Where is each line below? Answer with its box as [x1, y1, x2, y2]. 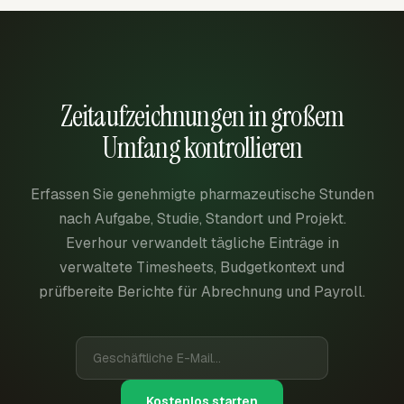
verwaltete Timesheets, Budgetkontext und [60, 257, 344, 277]
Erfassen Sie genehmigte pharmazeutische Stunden [30, 184, 374, 204]
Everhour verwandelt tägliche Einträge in [65, 233, 339, 252]
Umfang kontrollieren [101, 128, 303, 167]
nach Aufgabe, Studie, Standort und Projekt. [58, 208, 346, 228]
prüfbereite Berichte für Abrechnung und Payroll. [39, 281, 365, 301]
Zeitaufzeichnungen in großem [60, 96, 344, 135]
